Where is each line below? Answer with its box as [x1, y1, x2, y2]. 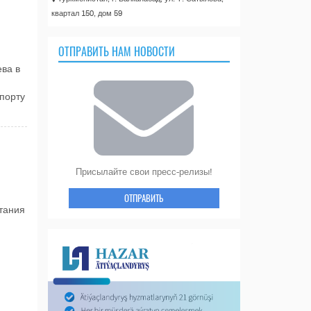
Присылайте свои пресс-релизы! [75, 167, 212, 177]
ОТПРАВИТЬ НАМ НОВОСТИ [58, 42, 175, 60]
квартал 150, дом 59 [51, 8, 122, 17]
